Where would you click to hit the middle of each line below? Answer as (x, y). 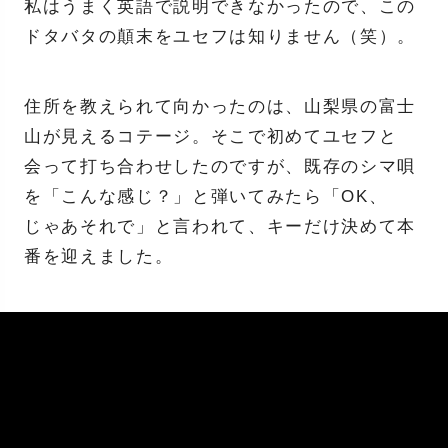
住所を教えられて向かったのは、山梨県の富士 (220, 107)
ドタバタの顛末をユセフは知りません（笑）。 (220, 37)
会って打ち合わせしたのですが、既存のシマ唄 (220, 167)
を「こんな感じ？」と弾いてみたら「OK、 (205, 197)
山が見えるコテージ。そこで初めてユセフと (210, 137)
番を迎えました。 (98, 257)
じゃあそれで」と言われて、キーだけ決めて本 (220, 227)
